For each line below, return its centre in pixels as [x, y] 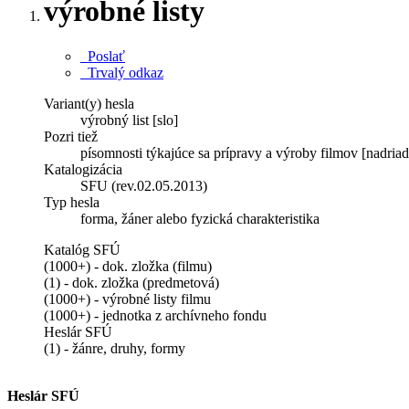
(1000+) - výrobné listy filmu [127, 299]
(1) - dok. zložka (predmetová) [131, 282]
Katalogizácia [83, 169]
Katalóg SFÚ [82, 249]
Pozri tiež [71, 136]
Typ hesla [72, 202]
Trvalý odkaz [122, 72]
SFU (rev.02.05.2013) [144, 185]
